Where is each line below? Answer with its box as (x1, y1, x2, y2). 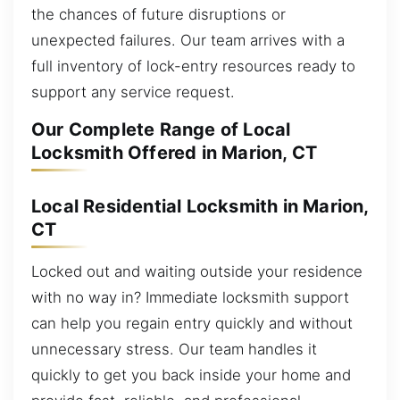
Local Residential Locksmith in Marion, (31, 195, 369, 217)
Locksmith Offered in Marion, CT (31, 142, 318, 164)
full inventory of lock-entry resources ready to (31, 56, 355, 75)
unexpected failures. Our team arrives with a (31, 30, 345, 49)
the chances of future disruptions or (31, 4, 286, 23)
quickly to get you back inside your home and (31, 366, 351, 385)
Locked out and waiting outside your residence (31, 262, 362, 281)
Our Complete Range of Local (31, 119, 291, 141)
